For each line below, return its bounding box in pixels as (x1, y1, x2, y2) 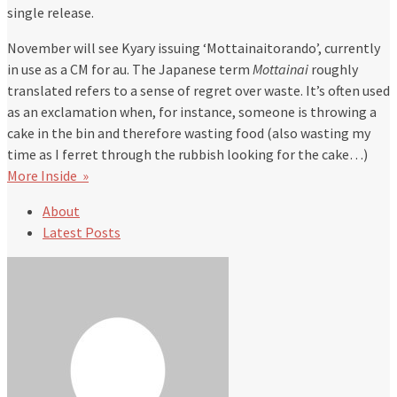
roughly (308, 60, 358, 79)
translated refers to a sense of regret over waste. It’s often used (7, 82, 390, 100)
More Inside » (7, 167, 89, 185)
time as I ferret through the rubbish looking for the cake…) (7, 145, 368, 164)
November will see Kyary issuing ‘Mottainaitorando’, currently (7, 39, 380, 58)
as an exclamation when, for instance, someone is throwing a (7, 103, 377, 121)
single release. (7, 4, 94, 22)
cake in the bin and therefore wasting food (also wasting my (7, 124, 370, 143)
